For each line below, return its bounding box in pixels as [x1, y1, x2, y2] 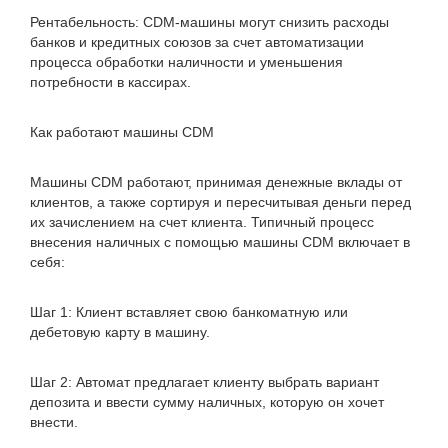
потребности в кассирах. [30, 74, 191, 90]
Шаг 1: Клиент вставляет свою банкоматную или [30, 304, 348, 320]
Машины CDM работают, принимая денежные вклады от [30, 174, 402, 190]
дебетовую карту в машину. [30, 324, 210, 340]
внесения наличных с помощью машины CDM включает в [30, 234, 410, 250]
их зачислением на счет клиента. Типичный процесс [30, 214, 374, 230]
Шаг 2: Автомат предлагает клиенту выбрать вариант [30, 374, 379, 390]
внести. [30, 414, 78, 430]
